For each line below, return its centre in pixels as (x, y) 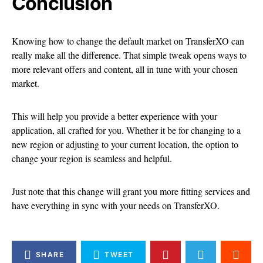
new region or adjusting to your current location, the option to (125, 144)
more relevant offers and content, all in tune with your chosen (125, 69)
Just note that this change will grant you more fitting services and (131, 191)
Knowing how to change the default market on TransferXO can (128, 41)
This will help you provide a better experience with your (114, 116)
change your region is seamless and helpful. (92, 159)
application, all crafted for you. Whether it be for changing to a (126, 130)
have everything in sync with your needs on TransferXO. (116, 205)
